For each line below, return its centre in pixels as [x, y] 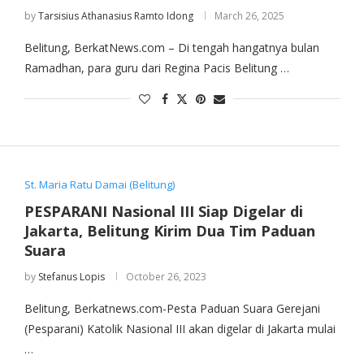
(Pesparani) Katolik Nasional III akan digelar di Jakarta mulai [180, 329]
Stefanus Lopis [71, 277]
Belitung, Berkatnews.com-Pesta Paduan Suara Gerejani [172, 309]
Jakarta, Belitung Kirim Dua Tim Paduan [169, 231]
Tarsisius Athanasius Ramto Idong [115, 16]
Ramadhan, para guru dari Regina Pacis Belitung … [156, 68]
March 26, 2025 [249, 16]
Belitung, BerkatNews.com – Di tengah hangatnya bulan [171, 48]
